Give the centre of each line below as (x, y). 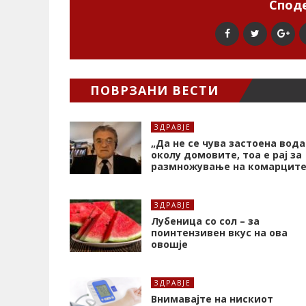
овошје (169, 245)
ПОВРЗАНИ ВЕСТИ (154, 91)
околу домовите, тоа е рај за (226, 155)
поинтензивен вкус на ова (219, 233)
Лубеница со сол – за (205, 221)
